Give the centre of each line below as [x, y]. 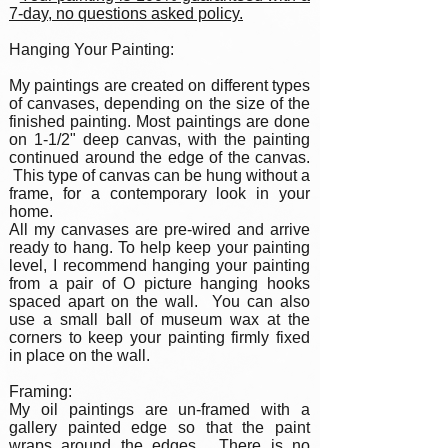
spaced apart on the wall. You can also [159, 301]
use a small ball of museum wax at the [159, 319]
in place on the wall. [79, 355]
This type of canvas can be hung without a [159, 175]
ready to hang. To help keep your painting [159, 247]
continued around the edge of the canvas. [159, 157]
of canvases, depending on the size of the [159, 103]
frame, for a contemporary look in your [159, 193]
